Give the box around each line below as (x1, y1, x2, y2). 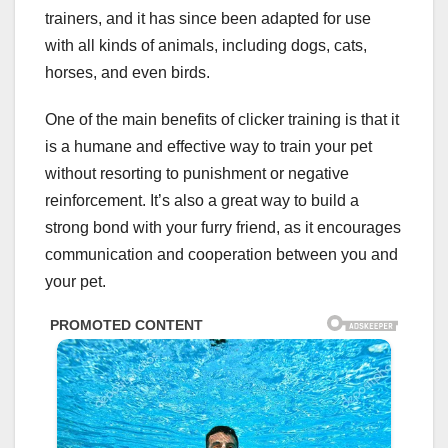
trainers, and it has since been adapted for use (45, 10, 371, 28)
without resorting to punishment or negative (45, 165, 349, 183)
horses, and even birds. (45, 64, 210, 82)
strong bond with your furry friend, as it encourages (45, 219, 401, 237)
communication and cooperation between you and (45, 246, 398, 264)
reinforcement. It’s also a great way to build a (45, 192, 359, 210)
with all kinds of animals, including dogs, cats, (45, 37, 367, 55)
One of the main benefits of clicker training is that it (45, 111, 399, 129)
